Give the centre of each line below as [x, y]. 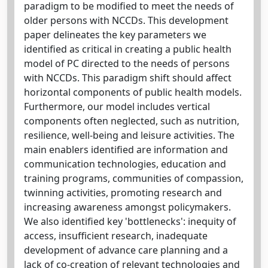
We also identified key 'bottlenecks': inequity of [130, 221]
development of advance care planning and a [126, 250]
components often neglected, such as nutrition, [132, 121]
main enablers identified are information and [126, 150]
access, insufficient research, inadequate [116, 236]
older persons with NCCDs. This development [126, 20]
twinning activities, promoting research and [123, 193]
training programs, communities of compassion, [134, 178]
